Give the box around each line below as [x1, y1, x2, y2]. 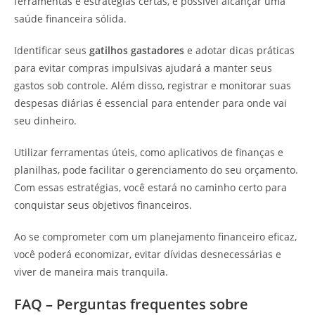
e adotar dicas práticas [184, 43, 295, 57]
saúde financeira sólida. [14, 11, 127, 25]
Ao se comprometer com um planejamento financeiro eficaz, [14, 229, 297, 243]
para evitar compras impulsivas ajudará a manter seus [14, 60, 272, 75]
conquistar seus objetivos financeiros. [14, 198, 192, 212]
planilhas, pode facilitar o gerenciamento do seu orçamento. [14, 162, 298, 176]
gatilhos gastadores [89, 43, 184, 57]
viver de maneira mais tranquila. [14, 264, 168, 278]
